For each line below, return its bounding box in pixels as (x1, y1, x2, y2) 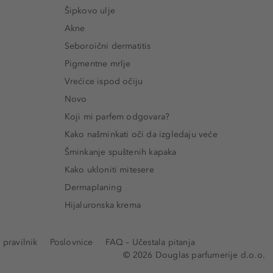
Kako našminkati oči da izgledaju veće (64, 129, 218, 140)
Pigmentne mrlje (64, 58, 131, 69)
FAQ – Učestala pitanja (105, 237, 196, 248)
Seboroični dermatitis (64, 41, 151, 52)
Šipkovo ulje (64, 5, 115, 16)
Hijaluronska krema (64, 200, 141, 211)
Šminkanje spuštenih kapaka (64, 147, 177, 158)
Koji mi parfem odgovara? (64, 112, 170, 122)
